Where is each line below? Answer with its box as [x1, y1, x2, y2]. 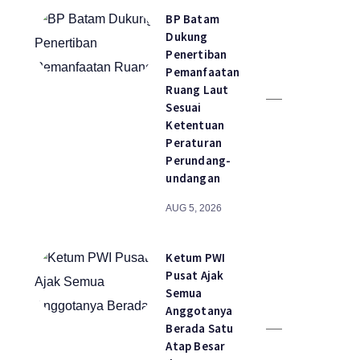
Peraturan [166, 135, 223, 150]
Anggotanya [166, 303, 233, 318]
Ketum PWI [166, 250, 226, 265]
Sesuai [166, 100, 202, 115]
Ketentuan [166, 117, 225, 133]
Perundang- [166, 153, 231, 168]
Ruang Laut [166, 82, 229, 97]
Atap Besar [166, 338, 226, 354]
